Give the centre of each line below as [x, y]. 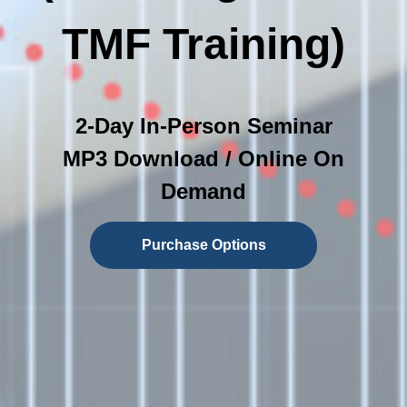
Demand [203, 191]
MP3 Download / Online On [203, 158]
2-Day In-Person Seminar [203, 125]
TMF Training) [203, 44]
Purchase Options [203, 244]
